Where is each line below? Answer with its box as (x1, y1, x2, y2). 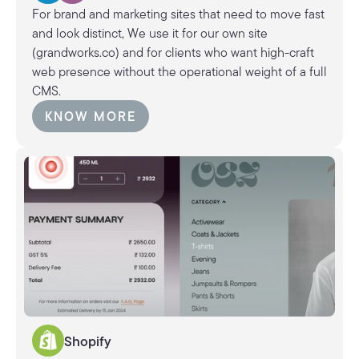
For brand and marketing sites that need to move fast (32, 6, 325, 22)
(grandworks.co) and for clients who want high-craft (32, 44, 314, 60)
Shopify (64, 332, 111, 349)
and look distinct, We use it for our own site (32, 25, 268, 41)
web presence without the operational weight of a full (32, 63, 327, 79)
